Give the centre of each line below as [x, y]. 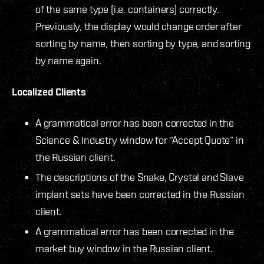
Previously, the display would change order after [138, 26]
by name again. [68, 60]
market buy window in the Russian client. [124, 248]
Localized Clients [49, 91]
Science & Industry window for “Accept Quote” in [140, 140]
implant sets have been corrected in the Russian [140, 194]
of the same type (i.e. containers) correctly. [127, 9]
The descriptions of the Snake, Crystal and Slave [140, 177]
